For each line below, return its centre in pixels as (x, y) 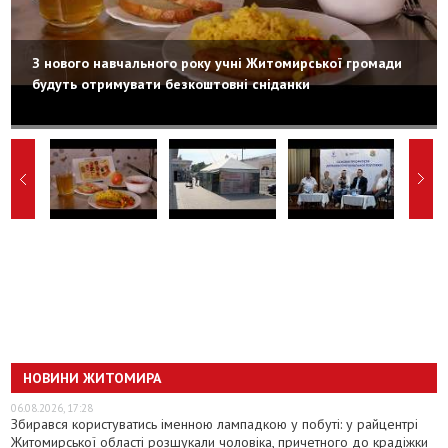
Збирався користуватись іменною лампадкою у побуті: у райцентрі (215, 423)
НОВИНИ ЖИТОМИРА (92, 377)
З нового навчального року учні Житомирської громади (217, 62)
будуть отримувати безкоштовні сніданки (171, 83)
